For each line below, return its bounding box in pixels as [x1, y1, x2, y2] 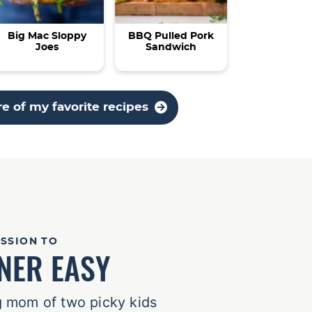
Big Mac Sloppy [8, 31, 87, 42]
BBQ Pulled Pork [127, 31, 214, 42]
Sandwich [145, 42, 196, 53]
